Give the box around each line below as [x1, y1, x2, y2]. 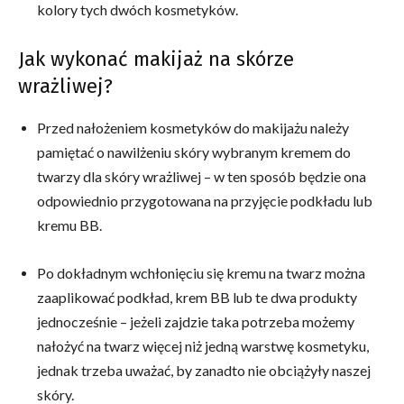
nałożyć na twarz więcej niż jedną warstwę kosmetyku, [37, 336, 369, 354]
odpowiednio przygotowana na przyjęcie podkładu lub [37, 191, 372, 209]
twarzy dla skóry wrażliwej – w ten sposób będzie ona [37, 167, 366, 185]
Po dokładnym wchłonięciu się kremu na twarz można [37, 263, 365, 281]
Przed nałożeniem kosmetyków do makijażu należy [37, 118, 349, 136]
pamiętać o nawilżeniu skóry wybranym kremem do [37, 142, 351, 161]
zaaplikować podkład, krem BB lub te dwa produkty [37, 288, 357, 306]
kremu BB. [37, 216, 102, 234]
